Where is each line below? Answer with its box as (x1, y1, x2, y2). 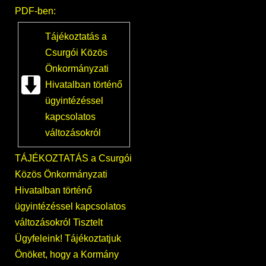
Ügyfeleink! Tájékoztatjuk (15, 233, 121, 243)
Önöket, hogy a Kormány (15, 249, 119, 259)
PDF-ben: (15, 5, 56, 16)
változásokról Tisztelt (15, 217, 103, 227)
